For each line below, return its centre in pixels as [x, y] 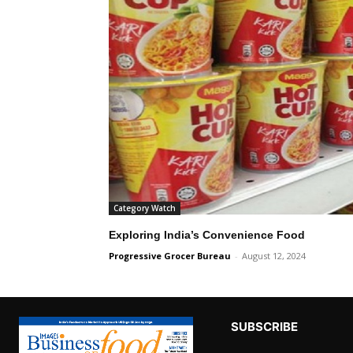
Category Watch [145, 208]
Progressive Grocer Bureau [170, 255]
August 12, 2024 [274, 255]
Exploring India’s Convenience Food [207, 234]
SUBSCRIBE [264, 326]
